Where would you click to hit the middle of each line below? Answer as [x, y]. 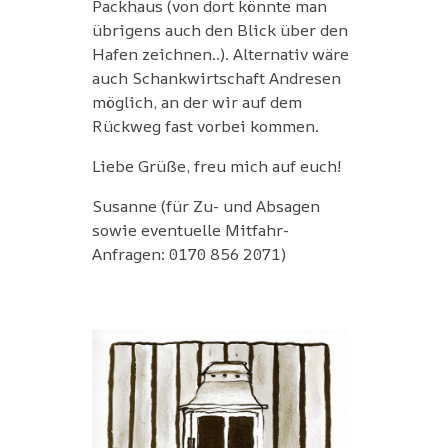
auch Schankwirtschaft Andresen [216, 77]
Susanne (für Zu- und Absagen [205, 205]
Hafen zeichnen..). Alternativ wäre [220, 53]
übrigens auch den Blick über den [219, 29]
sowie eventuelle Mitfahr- [190, 229]
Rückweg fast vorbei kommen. [205, 125]
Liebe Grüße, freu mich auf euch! [216, 165]
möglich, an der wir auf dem [196, 101]
